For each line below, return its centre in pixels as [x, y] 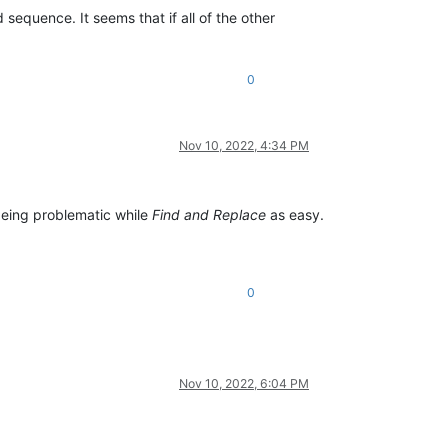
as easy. [295, 214]
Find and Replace [209, 214]
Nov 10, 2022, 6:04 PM [244, 383]
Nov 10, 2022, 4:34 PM [244, 145]
